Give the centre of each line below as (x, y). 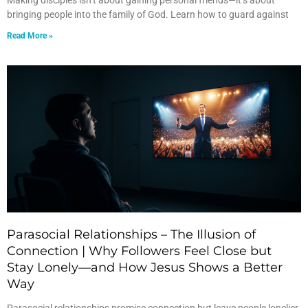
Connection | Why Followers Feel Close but (139, 251)
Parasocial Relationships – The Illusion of (131, 234)
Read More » (30, 36)
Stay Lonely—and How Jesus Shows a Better (145, 267)
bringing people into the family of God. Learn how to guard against (148, 14)
